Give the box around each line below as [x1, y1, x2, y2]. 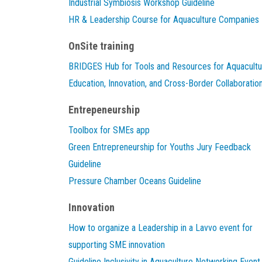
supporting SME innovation [68, 239, 165, 250]
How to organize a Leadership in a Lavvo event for [68, 222, 253, 233]
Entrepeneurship [68, 104, 140, 116]
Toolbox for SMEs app [68, 125, 150, 136]
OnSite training [68, 40, 134, 52]
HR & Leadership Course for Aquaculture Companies [68, 14, 259, 25]
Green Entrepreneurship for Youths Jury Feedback [68, 142, 251, 153]
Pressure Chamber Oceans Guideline [68, 175, 201, 187]
